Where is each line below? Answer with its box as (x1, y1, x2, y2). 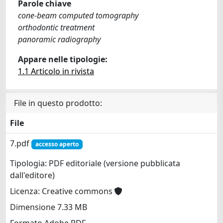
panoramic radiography (18, 34, 101, 45)
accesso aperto (35, 140, 79, 148)
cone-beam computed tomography (18, 10, 138, 21)
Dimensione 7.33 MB (10, 202, 87, 213)
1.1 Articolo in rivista (18, 66, 94, 77)
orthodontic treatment (18, 22, 95, 33)
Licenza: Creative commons (10, 186, 114, 197)
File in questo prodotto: (14, 98, 102, 109)
